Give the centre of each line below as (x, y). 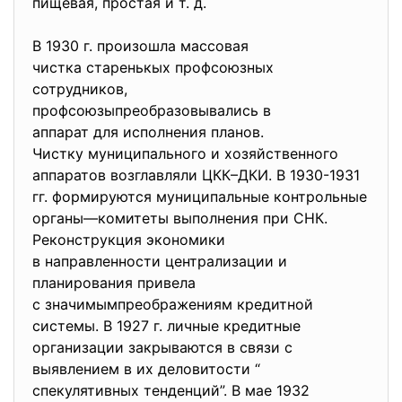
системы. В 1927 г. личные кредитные (166, 326)
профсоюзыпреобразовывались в (154, 110)
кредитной (275, 304)
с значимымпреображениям (135, 304)
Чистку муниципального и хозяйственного (185, 153)
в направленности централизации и (160, 261)
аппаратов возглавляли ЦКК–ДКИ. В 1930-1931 (196, 175)
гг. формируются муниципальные (153, 197)
